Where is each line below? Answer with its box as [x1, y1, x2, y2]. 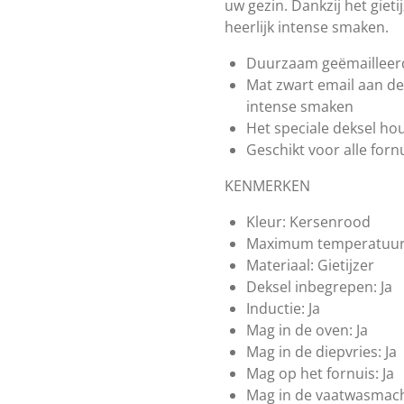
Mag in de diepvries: [246, 341, 381, 362]
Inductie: [246, 298, 305, 318]
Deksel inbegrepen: [246, 276, 377, 297]
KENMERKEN [225, 175, 310, 196]
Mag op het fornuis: [246, 363, 379, 383]
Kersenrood [289, 211, 371, 232]
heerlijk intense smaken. [225, 16, 389, 37]
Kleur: [246, 211, 286, 232]
